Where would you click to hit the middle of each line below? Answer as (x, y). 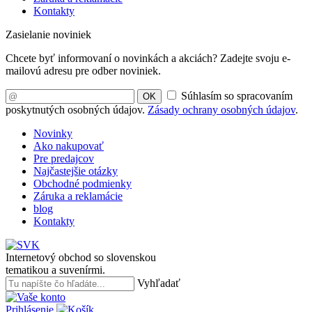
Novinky (53, 134)
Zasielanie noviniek (48, 35)
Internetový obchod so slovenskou (81, 258)
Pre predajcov (64, 159)
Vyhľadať (159, 283)
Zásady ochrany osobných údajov (221, 110)
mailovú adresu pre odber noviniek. (83, 71)
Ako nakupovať (69, 146)
